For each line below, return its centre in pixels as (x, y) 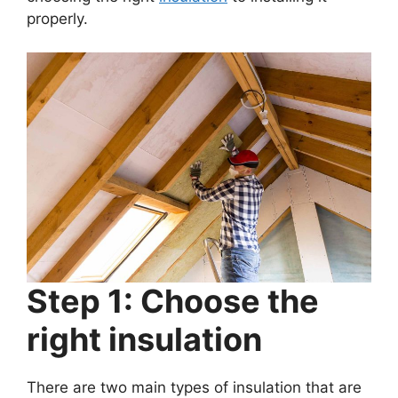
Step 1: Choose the (173, 301)
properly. (57, 18)
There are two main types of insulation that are (194, 387)
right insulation (144, 339)
